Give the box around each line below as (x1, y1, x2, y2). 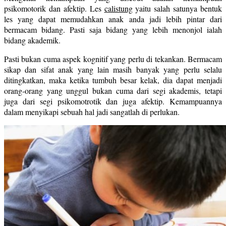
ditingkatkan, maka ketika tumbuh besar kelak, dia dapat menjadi (4, 74, 222, 85)
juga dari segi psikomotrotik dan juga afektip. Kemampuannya (4, 95, 222, 106)
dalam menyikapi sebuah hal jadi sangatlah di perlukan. (4, 106, 180, 117)
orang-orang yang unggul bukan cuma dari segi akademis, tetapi (4, 85, 222, 96)
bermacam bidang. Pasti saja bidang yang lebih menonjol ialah (4, 24, 222, 35)
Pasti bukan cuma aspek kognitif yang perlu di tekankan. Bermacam (4, 53, 222, 64)
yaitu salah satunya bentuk (132, 3, 222, 14)
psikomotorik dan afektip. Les (4, 3, 104, 14)
